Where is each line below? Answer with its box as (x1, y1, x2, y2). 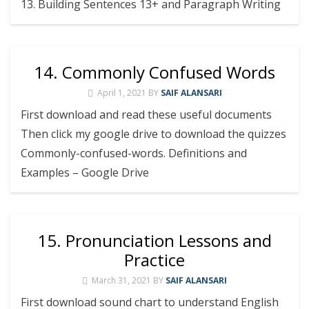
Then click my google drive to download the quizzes (21, 126, 286, 141)
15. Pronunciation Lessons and (37, 228, 272, 252)
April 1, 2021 (97, 86, 146, 99)
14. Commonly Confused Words (34, 60, 275, 83)
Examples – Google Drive (21, 164, 149, 180)
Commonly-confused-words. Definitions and (21, 145, 247, 161)
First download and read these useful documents (21, 106, 272, 122)
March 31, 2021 (92, 274, 151, 286)
